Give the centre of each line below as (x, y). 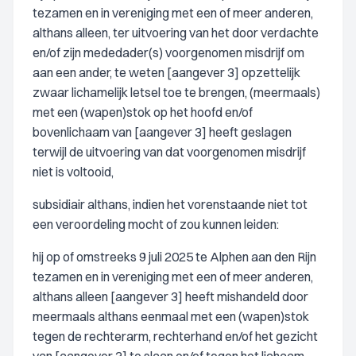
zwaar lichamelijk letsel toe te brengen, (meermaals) (176, 92)
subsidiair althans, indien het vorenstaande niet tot (170, 204)
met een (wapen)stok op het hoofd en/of (143, 112)
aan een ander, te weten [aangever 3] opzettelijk (166, 72)
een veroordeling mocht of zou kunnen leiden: (156, 224)
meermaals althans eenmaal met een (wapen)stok (171, 316)
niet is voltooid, (73, 172)
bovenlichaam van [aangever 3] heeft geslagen (162, 132)
